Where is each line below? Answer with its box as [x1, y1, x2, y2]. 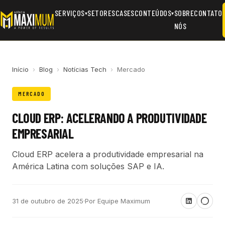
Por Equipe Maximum [85, 196, 150, 205]
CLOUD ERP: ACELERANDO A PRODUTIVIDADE [12, 110, 207, 126]
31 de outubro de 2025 [12, 196, 83, 205]
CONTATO [194, 8, 222, 18]
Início [12, 65, 29, 73]
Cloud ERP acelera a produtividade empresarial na [12, 149, 203, 159]
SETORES [87, 8, 116, 18]
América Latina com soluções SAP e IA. [12, 161, 164, 171]
